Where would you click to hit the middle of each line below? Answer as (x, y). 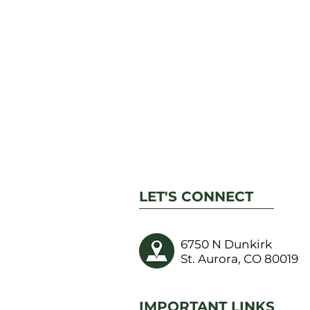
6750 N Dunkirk (226, 244)
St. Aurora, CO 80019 (239, 259)
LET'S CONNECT (196, 197)
